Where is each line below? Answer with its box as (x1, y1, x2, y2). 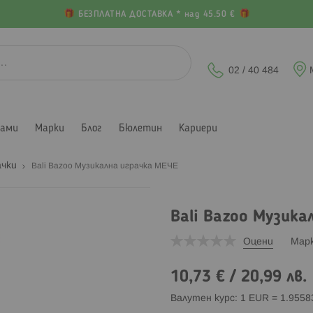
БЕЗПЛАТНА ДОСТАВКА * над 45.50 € (75, 10, 238, 19)
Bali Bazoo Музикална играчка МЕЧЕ (31, 161, 178, 170)
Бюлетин (119, 122, 162, 134)
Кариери (179, 122, 217, 134)
